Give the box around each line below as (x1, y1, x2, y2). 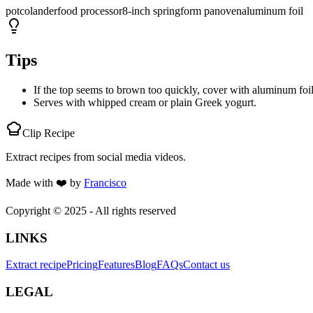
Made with (6, 177, 56, 189)
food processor (57, 5, 122, 17)
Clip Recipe (22, 127, 75, 139)
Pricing (66, 259, 98, 271)
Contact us (183, 259, 230, 271)
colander (20, 5, 57, 17)
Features (98, 259, 135, 271)
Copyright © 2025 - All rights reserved (6, 205, 176, 217)
